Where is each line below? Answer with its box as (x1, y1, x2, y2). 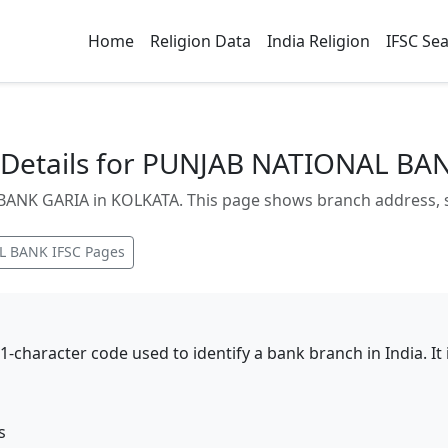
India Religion (267, 30, 370, 52)
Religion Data (150, 30, 251, 52)
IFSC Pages (48, 242, 125, 261)
